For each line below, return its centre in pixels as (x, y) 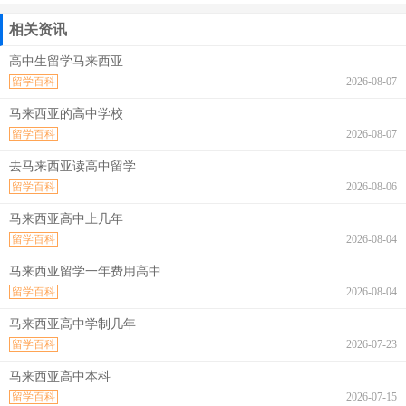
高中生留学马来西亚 (66, 61)
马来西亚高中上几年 (66, 219)
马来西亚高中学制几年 (72, 324)
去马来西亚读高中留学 (72, 166)
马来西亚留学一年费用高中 (85, 271)
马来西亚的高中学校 (66, 114)
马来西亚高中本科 (60, 377)
